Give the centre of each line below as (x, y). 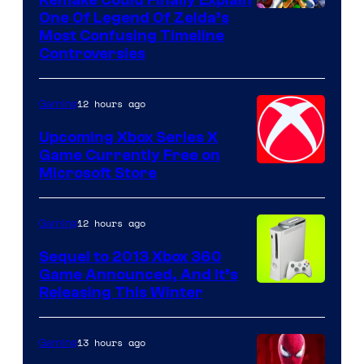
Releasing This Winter (121, 292)
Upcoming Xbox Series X (128, 137)
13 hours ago (111, 342)
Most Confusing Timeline (132, 35)
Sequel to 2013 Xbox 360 (130, 256)
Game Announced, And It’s (139, 274)
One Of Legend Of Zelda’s (134, 17)
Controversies (92, 53)
